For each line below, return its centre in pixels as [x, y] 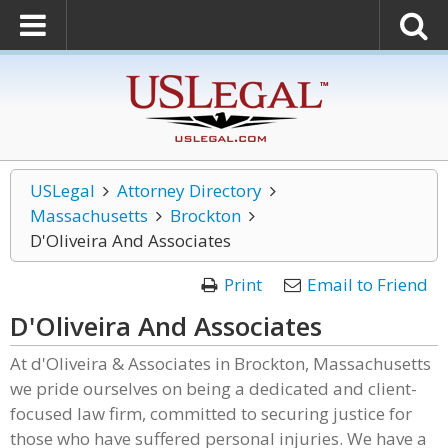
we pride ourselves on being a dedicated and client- [213, 388]
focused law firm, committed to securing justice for [211, 413]
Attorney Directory [189, 190]
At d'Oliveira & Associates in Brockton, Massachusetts [220, 363]
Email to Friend [367, 284]
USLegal [62, 190]
